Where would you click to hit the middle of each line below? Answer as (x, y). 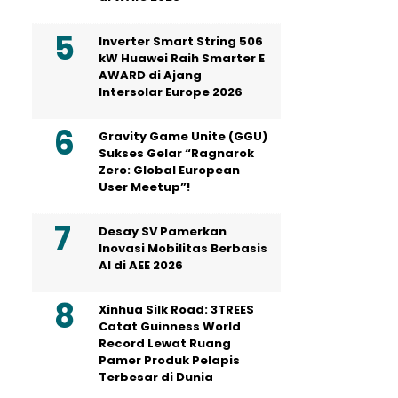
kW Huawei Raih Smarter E (182, 58)
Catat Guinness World (170, 326)
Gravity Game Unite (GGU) (183, 136)
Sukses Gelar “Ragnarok (176, 153)
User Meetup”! (144, 187)
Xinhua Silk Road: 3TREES (176, 309)
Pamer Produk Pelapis (169, 360)
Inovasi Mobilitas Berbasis (183, 248)
